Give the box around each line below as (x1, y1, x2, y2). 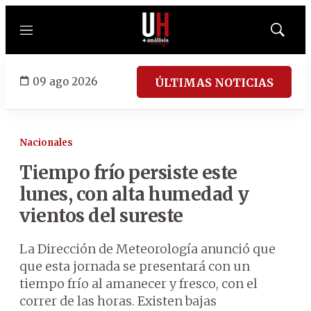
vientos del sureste (19, 204, 183, 227)
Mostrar (276, 28, 308, 40)
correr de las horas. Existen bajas (19, 293, 217, 309)
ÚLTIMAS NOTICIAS (155, 75, 274, 90)
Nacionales (19, 137, 73, 149)
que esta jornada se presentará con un (19, 258, 250, 274)
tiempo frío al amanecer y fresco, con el (19, 276, 258, 292)
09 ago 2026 (33, 74, 97, 88)
